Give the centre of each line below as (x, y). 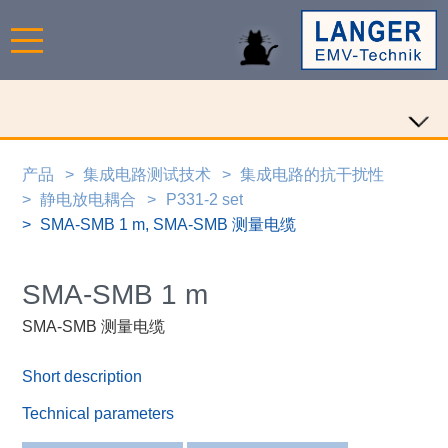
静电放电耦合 (88, 199)
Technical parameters (98, 413)
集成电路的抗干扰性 (312, 174)
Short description (82, 377)
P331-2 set (204, 199)
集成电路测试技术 (147, 174)
